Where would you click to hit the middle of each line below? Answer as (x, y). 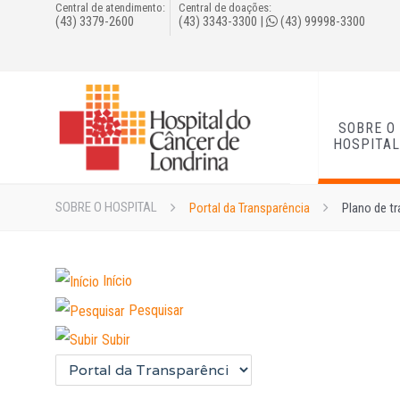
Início (117, 281)
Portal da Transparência (250, 208)
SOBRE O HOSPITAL (106, 207)
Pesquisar (156, 310)
